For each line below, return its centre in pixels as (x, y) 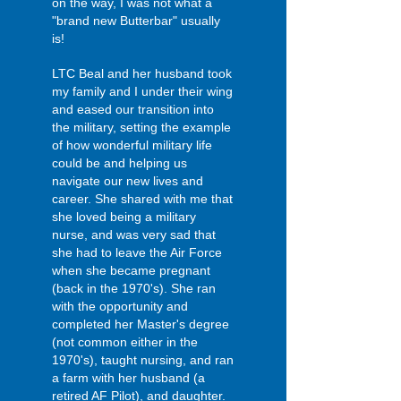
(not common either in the (125, 342)
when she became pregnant (131, 270)
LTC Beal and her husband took (142, 73)
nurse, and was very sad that (134, 235)
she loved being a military (124, 217)
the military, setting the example (141, 127)
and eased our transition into (133, 109)
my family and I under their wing (142, 91)
